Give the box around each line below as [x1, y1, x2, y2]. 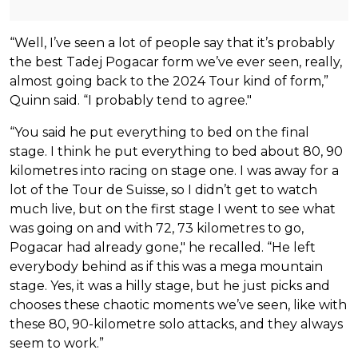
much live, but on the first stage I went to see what [10, 201, 336, 217]
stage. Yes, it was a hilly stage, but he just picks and [10, 277, 330, 293]
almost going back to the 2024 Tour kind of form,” [10, 73, 328, 89]
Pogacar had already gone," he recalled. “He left [10, 239, 316, 255]
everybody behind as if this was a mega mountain [10, 258, 323, 274]
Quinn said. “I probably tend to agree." [10, 92, 252, 108]
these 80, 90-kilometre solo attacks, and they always [10, 316, 343, 332]
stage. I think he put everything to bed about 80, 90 [10, 143, 343, 159]
